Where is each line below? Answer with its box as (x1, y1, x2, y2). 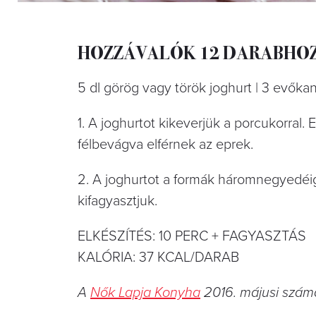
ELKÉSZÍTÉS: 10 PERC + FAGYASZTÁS (78, 227, 306, 245)
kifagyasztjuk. (78, 192, 157, 209)
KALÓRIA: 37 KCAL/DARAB (78, 248, 239, 266)
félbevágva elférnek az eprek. (78, 135, 253, 153)
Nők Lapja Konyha (90, 284, 200, 301)
